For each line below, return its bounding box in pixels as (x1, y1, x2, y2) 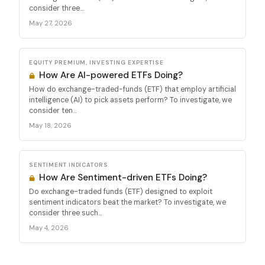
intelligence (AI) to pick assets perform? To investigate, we (29, 95, 232, 105)
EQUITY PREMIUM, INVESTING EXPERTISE (29, 58, 164, 66)
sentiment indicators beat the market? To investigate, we (29, 197, 226, 207)
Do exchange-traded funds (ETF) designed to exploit (29, 186, 212, 196)
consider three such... (29, 208, 102, 218)
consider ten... (29, 105, 76, 115)
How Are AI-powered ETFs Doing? (37, 69, 183, 81)
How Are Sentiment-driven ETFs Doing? (37, 171, 208, 183)
